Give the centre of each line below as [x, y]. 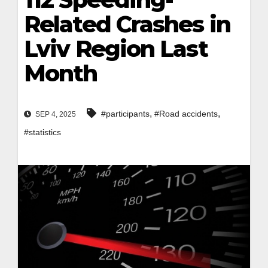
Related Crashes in [127, 24]
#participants [125, 114]
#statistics [42, 133]
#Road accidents [186, 114]
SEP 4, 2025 [55, 115]
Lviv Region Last [116, 49]
